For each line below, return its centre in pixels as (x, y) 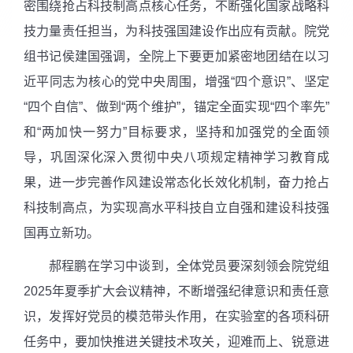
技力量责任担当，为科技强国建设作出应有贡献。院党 (176, 31)
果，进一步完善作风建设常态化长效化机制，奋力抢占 (176, 182)
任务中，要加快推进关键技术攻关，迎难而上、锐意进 (176, 341)
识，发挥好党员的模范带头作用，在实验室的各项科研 (176, 316)
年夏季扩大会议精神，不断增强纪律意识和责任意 (191, 291)
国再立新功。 (61, 232)
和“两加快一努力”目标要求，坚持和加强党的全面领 (176, 132)
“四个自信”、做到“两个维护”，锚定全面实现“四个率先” (176, 106)
